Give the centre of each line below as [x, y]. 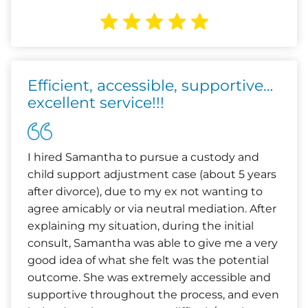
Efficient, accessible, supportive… [150, 86]
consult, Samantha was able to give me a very [153, 243]
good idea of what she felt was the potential [148, 260]
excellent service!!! [96, 103]
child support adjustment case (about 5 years [152, 174]
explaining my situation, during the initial [141, 226]
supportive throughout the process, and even [153, 295]
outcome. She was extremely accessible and [149, 277]
